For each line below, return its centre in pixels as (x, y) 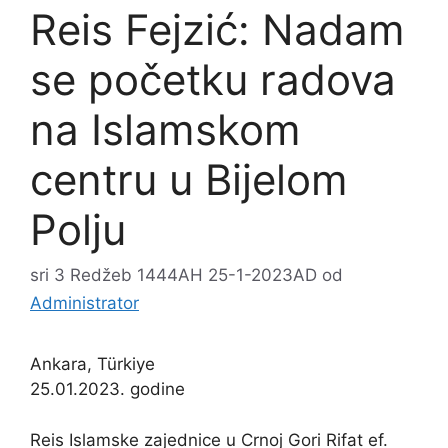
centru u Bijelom (189, 179)
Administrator (84, 303)
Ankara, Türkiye (92, 364)
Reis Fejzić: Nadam (217, 29)
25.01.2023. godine (107, 389)
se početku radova (213, 79)
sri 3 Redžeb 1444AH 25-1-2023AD (173, 275)
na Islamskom (165, 129)
